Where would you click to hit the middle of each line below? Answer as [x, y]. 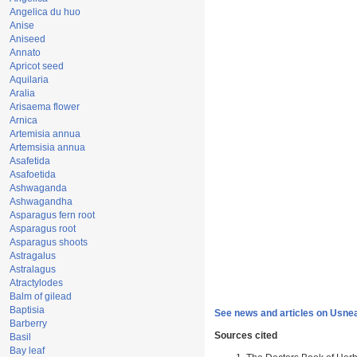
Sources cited [246, 336]
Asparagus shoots [49, 242]
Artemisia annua [45, 134]
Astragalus [33, 256]
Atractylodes [36, 283]
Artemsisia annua [47, 147]
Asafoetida [33, 175]
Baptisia [27, 310]
